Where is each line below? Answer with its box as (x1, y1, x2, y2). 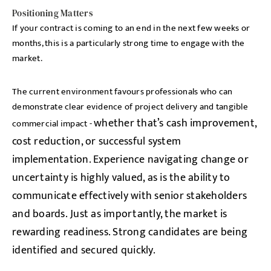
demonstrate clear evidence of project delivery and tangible (12, 99, 248, 114)
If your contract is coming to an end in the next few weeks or (12, 21, 250, 36)
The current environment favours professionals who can (12, 84, 233, 99)
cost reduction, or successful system (12, 132, 181, 151)
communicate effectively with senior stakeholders (12, 187, 247, 205)
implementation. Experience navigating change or (12, 151, 249, 169)
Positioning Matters (12, 7, 93, 19)
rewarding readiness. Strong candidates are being (12, 223, 247, 241)
